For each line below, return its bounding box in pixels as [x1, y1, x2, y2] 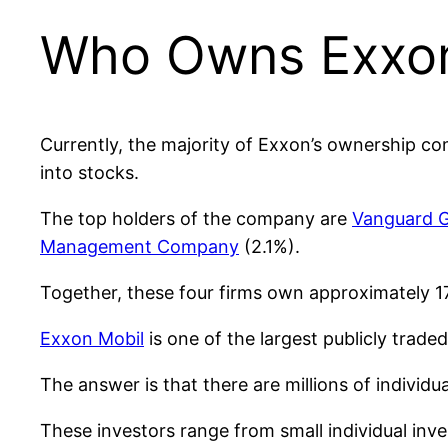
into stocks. [40, 161, 139, 183]
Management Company [40, 235, 239, 257]
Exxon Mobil [40, 327, 144, 349]
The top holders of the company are [40, 207, 352, 229]
